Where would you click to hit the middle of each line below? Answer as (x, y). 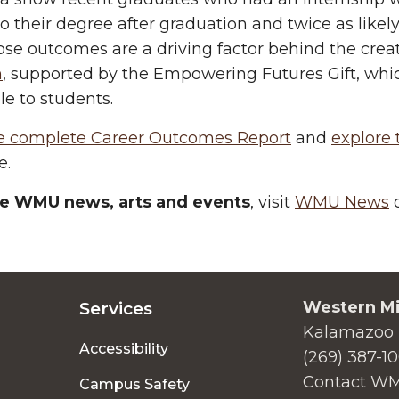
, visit (273, 202)
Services (116, 309)
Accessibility (124, 349)
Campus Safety (135, 384)
